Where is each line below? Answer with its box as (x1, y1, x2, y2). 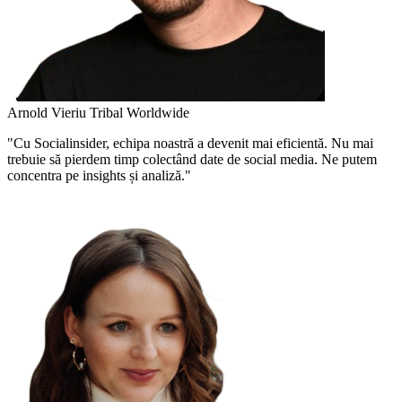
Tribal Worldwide (90, 105, 189, 121)
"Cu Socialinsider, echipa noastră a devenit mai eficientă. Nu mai (7, 135, 373, 152)
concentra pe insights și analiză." (7, 168, 191, 184)
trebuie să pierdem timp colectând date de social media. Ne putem (7, 152, 377, 168)
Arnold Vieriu (7, 105, 90, 121)
